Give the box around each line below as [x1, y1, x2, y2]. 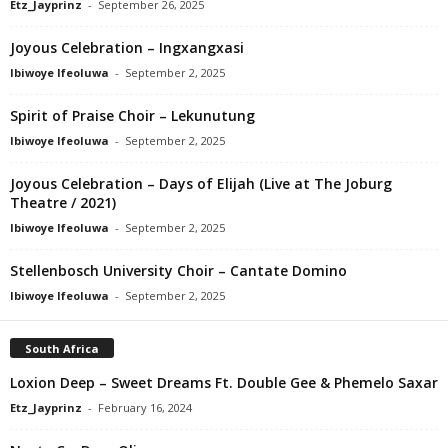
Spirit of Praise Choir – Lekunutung [10, 105, 255, 125]
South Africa [25, 340, 99, 356]
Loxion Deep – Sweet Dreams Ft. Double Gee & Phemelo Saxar [10, 372, 438, 392]
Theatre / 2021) [10, 192, 116, 212]
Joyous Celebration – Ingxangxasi [10, 37, 244, 57]
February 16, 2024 [98, 399, 192, 415]
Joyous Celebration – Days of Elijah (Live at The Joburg [10, 173, 392, 193]
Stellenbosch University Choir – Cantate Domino [10, 260, 347, 280]
